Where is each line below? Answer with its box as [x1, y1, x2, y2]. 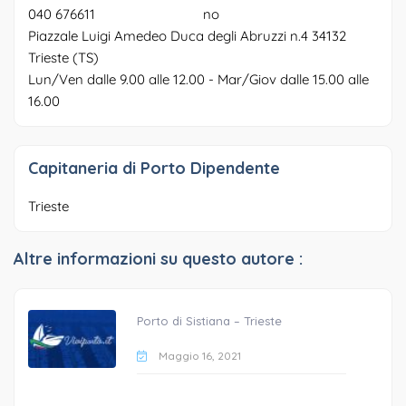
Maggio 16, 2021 [155, 349, 241, 363]
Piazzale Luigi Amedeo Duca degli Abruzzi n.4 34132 [28, 27, 346, 45]
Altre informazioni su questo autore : [14, 248, 303, 270]
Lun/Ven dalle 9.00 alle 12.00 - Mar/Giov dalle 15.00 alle [28, 71, 369, 89]
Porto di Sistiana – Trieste [136, 314, 282, 329]
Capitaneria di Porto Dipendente [28, 158, 280, 179]
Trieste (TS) [28, 49, 99, 67]
